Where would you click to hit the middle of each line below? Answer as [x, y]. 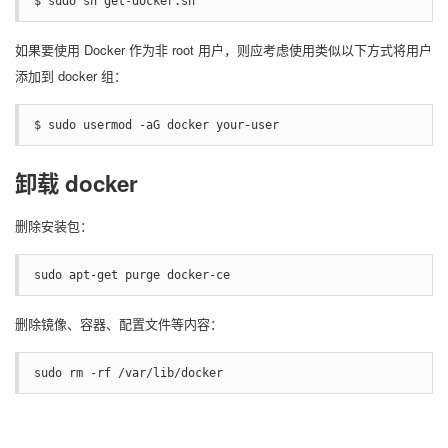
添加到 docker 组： [71, 75]
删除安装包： [54, 225]
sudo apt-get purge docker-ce [132, 274]
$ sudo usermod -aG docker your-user [156, 124]
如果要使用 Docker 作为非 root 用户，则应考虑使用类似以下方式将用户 [223, 49]
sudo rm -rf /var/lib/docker [128, 372]
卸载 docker [76, 182]
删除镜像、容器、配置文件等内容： [119, 323]
